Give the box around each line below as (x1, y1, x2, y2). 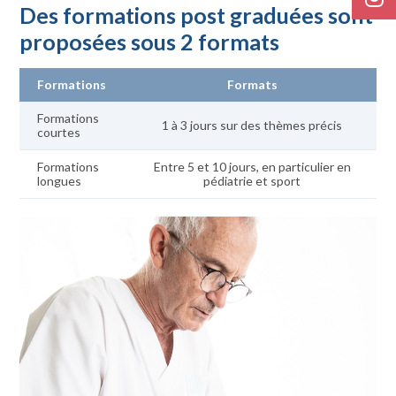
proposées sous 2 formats (19, 28, 279, 55)
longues (37, 173, 81, 188)
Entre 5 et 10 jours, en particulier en (153, 159, 351, 174)
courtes (37, 125, 80, 140)
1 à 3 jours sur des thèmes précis (162, 118, 342, 133)
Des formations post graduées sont (19, 2, 373, 28)
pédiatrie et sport (203, 173, 301, 188)
